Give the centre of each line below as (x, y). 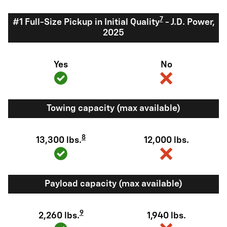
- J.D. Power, (189, 22)
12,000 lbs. (166, 140)
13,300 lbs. (59, 140)
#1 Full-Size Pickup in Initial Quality (86, 22)
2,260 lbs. (59, 216)
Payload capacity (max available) (113, 184)
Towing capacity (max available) (113, 108)
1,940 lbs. (166, 216)
